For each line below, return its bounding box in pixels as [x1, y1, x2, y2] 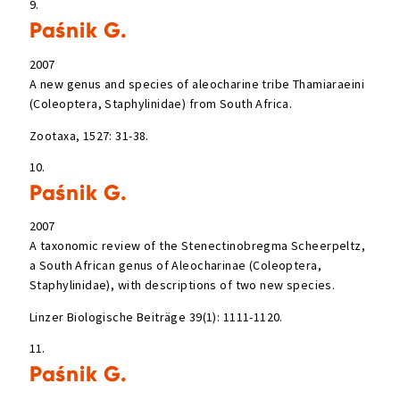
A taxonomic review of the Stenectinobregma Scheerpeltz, [29, 237, 366, 254]
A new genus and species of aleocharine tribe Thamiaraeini [29, 75, 364, 92]
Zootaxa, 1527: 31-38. [29, 127, 149, 144]
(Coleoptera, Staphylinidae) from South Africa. [29, 95, 293, 112]
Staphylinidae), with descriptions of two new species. [29, 277, 336, 294]
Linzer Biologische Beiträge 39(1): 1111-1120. [29, 309, 283, 326]
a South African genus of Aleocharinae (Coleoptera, [29, 257, 322, 274]
